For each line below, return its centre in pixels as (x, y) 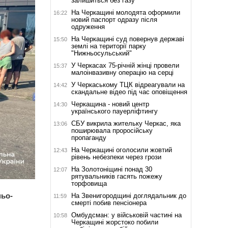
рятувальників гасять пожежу (117, 176)
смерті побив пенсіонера (109, 203)
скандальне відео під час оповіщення (129, 92)
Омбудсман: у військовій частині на (126, 215)
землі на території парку (108, 46)
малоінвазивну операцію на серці (122, 72)
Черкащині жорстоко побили (115, 222)
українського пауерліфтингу (114, 111)
